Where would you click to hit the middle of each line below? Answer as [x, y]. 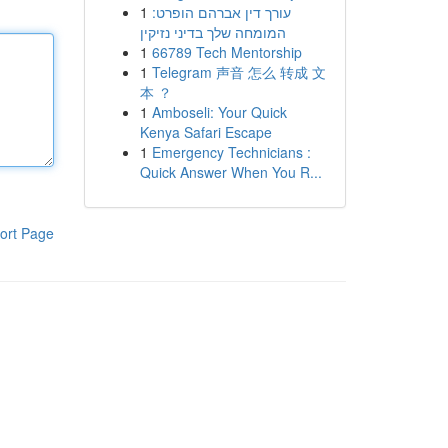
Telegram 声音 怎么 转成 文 [238, 72]
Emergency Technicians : [231, 152]
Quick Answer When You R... [230, 172]
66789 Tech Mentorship [226, 52]
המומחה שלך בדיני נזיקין [212, 32]
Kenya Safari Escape [205, 132]
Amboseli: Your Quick [219, 112]
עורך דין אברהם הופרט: [221, 12]
